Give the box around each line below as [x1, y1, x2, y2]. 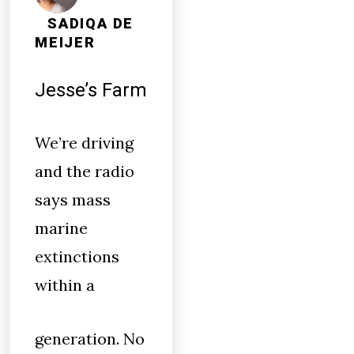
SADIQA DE [47, 15, 134, 32]
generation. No [35, 329, 145, 348]
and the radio [35, 161, 134, 181]
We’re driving [35, 133, 134, 153]
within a [35, 275, 95, 295]
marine [35, 218, 88, 238]
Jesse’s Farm [35, 79, 147, 101]
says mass [35, 190, 111, 209]
